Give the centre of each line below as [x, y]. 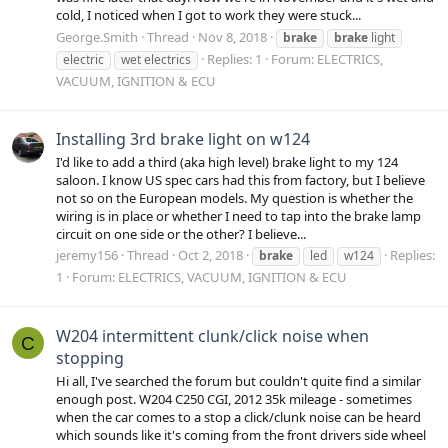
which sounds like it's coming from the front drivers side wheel [241, 434]
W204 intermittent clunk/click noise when [212, 335]
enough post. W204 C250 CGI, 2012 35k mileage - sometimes [234, 398]
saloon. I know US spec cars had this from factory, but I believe [240, 180]
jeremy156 [87, 255]
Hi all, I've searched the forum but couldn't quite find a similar [238, 380]
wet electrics [156, 59]
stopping [90, 357]
